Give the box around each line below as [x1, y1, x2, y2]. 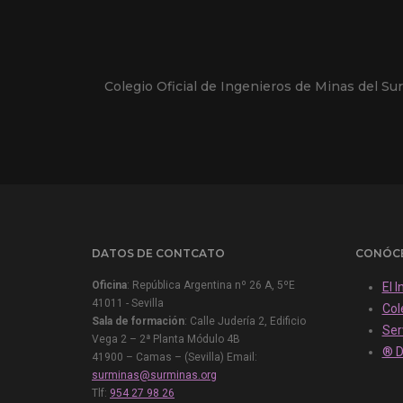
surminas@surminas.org [92, 369, 217, 382]
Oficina [92, 279, 127, 292]
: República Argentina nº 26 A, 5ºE [127, 279, 295, 292]
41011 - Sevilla [92, 297, 164, 310]
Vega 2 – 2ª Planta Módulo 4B [92, 333, 240, 346]
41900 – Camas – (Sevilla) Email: [92, 351, 257, 364]
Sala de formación [92, 315, 184, 328]
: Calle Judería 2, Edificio [184, 315, 306, 328]
